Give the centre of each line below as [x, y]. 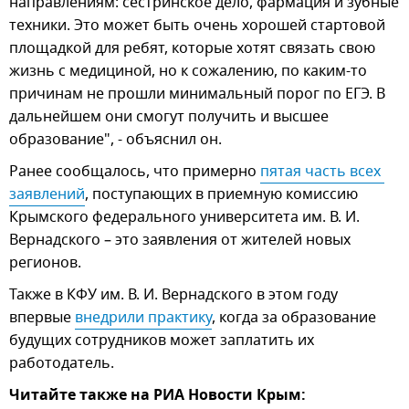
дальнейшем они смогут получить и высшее [169, 116]
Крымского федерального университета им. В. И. [184, 217]
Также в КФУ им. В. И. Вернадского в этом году [173, 294]
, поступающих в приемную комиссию [221, 194]
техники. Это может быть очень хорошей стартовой [197, 25]
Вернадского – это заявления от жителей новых [180, 240]
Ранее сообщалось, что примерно [135, 171]
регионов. [45, 262]
